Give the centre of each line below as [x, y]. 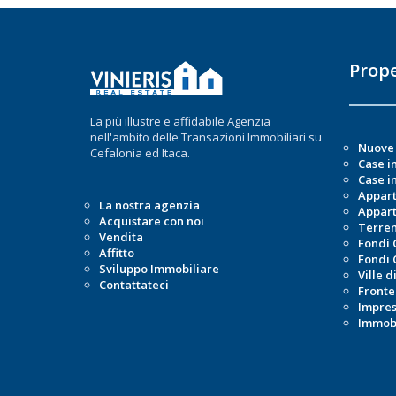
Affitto [117, 252]
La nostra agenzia [149, 205]
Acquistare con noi [152, 221]
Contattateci [134, 284]
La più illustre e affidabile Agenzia [180, 121]
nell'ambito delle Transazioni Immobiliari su [206, 137]
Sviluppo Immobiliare [159, 268]
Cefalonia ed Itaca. [140, 152]
